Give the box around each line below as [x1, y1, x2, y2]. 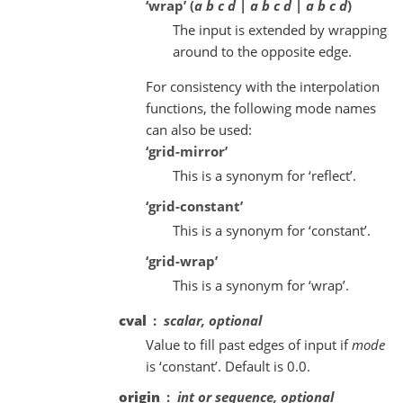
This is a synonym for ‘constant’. [172, 220, 371, 239]
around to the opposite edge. [172, 41, 352, 60]
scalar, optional [163, 310, 262, 329]
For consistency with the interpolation [145, 76, 380, 95]
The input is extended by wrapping [172, 20, 387, 39]
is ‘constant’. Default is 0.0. [145, 356, 310, 375]
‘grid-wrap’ [145, 251, 218, 270]
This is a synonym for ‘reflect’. [172, 166, 356, 184]
